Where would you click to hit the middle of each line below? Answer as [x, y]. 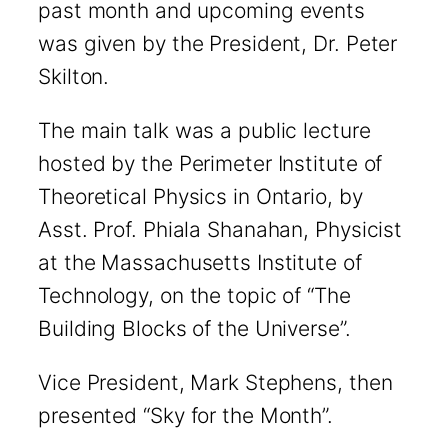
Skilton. [74, 77]
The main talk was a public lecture [204, 131]
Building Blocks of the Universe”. [194, 329]
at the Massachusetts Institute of [200, 263]
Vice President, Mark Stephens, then [215, 383]
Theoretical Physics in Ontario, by [200, 197]
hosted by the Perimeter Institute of [210, 164]
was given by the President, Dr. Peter [218, 44]
